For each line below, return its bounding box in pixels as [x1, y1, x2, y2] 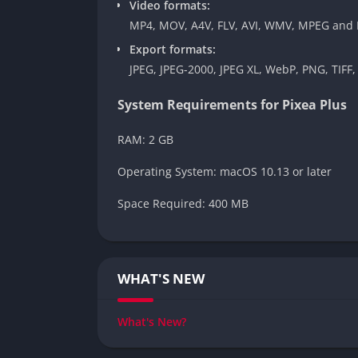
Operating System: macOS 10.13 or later [117, 163, 332, 179]
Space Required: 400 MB [117, 195, 249, 211]
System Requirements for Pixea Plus [117, 95, 347, 113]
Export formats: [129, 41, 216, 57]
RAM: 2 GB [117, 131, 173, 147]
